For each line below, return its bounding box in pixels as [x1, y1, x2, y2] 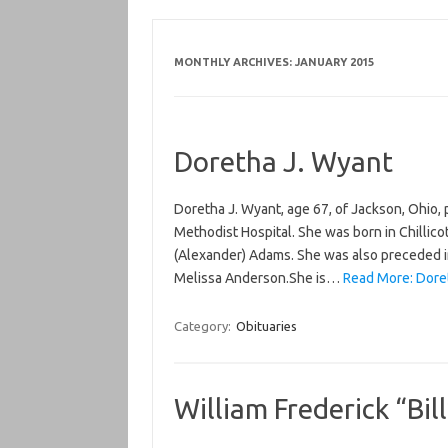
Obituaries [235, 319, 297, 333]
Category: [173, 319, 234, 333]
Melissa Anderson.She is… [173, 270, 343, 286]
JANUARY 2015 [294, 56, 374, 68]
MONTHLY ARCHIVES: [173, 56, 295, 68]
